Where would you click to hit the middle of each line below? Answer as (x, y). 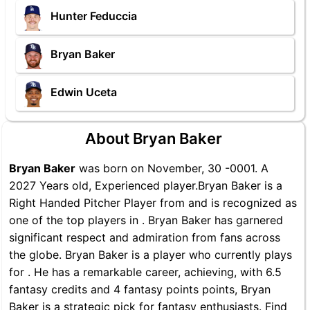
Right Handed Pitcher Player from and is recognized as (153, 203)
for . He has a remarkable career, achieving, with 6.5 (145, 272)
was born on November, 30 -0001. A (172, 168)
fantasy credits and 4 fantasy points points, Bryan (140, 289)
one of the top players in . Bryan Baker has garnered (146, 220)
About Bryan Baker (153, 138)
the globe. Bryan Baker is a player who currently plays (151, 255)
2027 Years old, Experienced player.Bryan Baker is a (146, 185)
